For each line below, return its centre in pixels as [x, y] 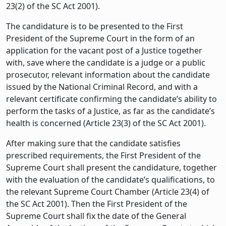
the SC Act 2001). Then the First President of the [97, 204]
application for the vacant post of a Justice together [104, 50]
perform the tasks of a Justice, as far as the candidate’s [110, 111]
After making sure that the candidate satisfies [93, 143]
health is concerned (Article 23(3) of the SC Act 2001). [106, 123]
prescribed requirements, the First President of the [103, 155]
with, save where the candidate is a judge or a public [106, 62]
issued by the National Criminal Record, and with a [102, 87]
